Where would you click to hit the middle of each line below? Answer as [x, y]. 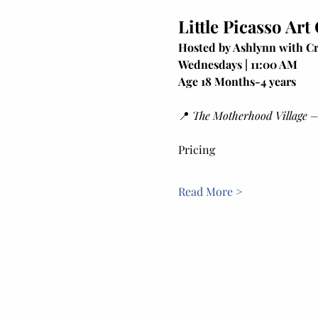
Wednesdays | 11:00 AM [237, 65]
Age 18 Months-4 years [237, 82]
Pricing [196, 150]
